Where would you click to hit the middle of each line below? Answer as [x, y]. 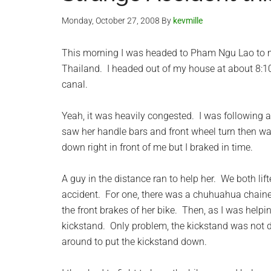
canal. [75, 84]
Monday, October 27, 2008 [111, 21]
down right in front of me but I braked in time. [157, 147]
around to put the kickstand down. [134, 242]
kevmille [188, 21]
